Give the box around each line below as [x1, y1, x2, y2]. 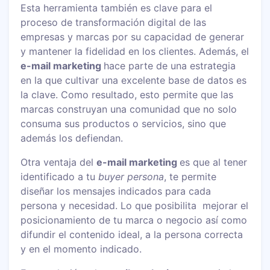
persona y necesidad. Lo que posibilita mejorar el [20, 199, 249, 212]
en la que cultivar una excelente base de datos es [20, 74, 247, 86]
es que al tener [180, 155, 248, 168]
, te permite [164, 170, 217, 183]
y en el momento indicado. [20, 242, 142, 255]
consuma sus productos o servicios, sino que [20, 117, 227, 130]
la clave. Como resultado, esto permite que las [20, 88, 234, 101]
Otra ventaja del [20, 155, 97, 168]
